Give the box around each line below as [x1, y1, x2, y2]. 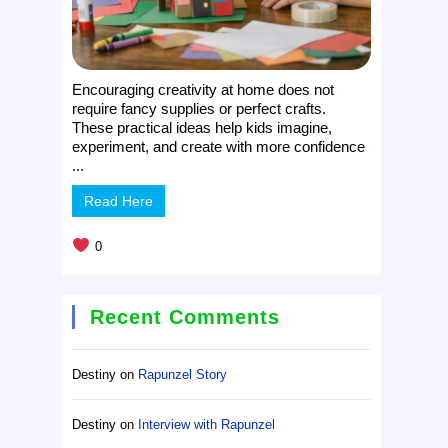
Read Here [84, 192, 154, 209]
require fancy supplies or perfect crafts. [72, 99, 327, 117]
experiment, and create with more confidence [72, 137, 366, 155]
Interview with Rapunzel [138, 416, 276, 432]
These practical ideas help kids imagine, [72, 118, 333, 136]
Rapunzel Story [138, 366, 228, 382]
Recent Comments [90, 305, 281, 328]
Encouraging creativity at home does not [72, 80, 335, 98]
